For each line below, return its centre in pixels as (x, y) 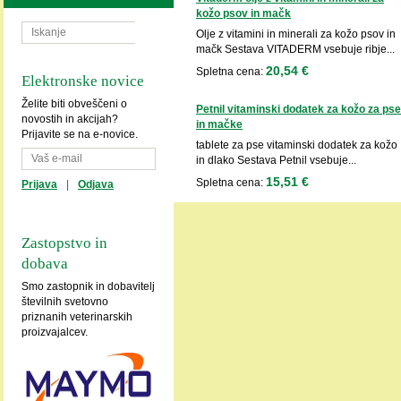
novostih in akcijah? (70, 119)
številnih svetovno (65, 302)
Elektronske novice (83, 81)
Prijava (39, 185)
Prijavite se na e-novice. (80, 135)
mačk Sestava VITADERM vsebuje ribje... (295, 50)
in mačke (219, 124)
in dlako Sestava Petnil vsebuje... (276, 161)
